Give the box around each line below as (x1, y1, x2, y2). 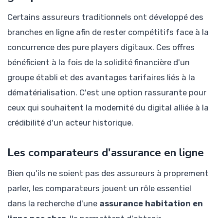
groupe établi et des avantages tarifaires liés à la (7, 72, 195, 82)
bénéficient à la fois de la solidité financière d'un (7, 57, 190, 67)
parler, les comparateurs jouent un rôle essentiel (7, 183, 191, 193)
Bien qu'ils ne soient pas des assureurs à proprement (7, 168, 209, 178)
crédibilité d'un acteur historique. (7, 117, 133, 127)
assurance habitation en (99, 198, 203, 208)
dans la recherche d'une (7, 198, 99, 208)
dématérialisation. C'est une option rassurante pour (7, 87, 206, 97)
